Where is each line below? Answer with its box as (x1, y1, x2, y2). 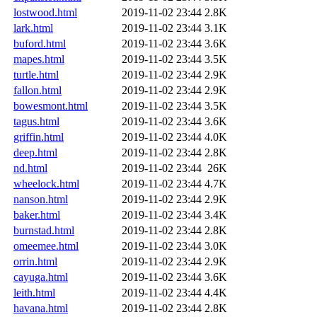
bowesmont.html (13, 99, 88, 112)
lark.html (13, 21, 53, 34)
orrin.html (13, 255, 57, 267)
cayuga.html (13, 270, 68, 283)
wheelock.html (13, 177, 79, 190)
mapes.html (13, 52, 64, 65)
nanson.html (13, 192, 68, 205)
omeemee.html (13, 239, 79, 252)
